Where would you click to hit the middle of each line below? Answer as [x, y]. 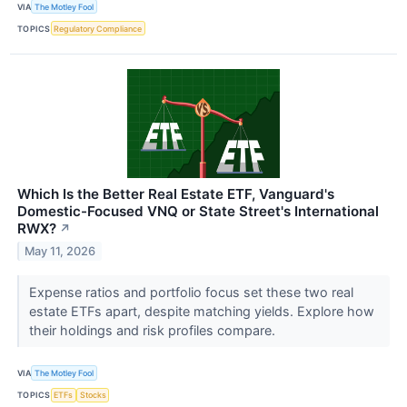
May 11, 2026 [60, 252]
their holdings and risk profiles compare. [154, 331]
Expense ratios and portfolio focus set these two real [191, 293]
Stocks [93, 395]
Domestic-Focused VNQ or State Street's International [198, 212]
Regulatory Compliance [98, 28]
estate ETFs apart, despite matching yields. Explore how [201, 312]
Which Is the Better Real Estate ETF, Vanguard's [176, 194]
